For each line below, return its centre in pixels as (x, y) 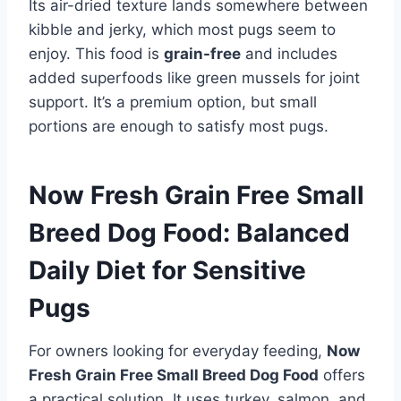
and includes (289, 53)
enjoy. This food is (96, 53)
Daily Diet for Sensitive (167, 270)
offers (342, 375)
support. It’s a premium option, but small (173, 102)
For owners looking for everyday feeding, (178, 350)
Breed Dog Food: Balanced (189, 232)
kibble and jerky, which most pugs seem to (182, 29)
